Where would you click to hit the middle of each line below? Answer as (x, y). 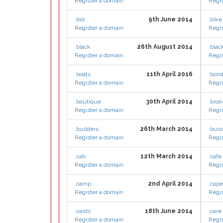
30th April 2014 (169, 102)
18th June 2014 (169, 211)
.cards (83, 211)
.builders (87, 129)
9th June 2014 (170, 19)
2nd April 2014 (170, 184)
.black (83, 47)
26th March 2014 (166, 129)
